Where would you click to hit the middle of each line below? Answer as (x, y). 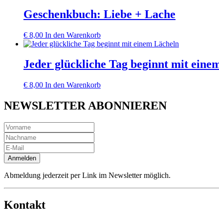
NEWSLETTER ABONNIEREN (85, 106)
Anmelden (22, 158)
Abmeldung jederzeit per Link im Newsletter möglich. (87, 175)
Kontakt (25, 205)
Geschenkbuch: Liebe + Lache (99, 14)
